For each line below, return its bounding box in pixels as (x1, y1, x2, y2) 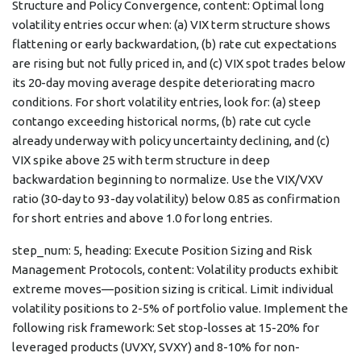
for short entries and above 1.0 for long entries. (12, 211, 272, 226)
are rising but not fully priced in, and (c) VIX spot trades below (12, 56, 346, 71)
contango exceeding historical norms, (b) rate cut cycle (12, 114, 311, 129)
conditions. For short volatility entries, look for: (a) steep (12, 95, 321, 110)
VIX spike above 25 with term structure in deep (12, 153, 270, 168)
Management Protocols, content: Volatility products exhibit (12, 263, 338, 277)
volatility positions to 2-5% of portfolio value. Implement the (12, 301, 348, 316)
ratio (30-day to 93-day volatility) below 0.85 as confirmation (12, 192, 340, 206)
